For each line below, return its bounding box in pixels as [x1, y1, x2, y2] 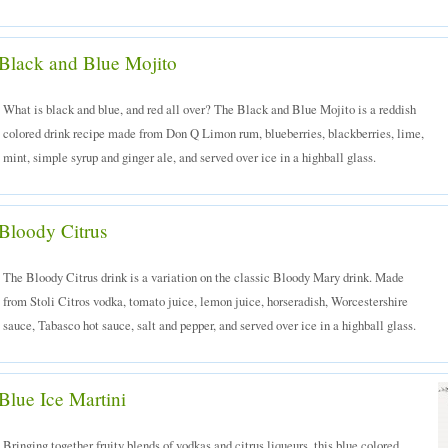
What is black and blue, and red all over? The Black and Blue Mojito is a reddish [3, 100, 416, 118]
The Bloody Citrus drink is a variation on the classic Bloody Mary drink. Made [3, 268, 404, 286]
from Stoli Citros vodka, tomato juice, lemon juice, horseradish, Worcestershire [3, 292, 408, 310]
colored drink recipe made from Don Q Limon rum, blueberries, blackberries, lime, [3, 124, 424, 142]
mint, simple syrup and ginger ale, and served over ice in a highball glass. [3, 148, 376, 166]
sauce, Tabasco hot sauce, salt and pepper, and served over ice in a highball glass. [3, 316, 416, 334]
